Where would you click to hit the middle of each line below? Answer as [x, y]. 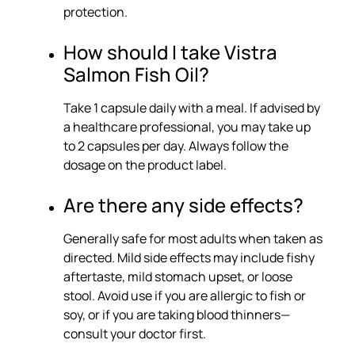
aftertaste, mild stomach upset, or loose [178, 277]
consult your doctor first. [135, 334]
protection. [95, 12]
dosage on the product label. [145, 165]
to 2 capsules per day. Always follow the [176, 146]
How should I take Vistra [170, 52]
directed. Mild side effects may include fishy [189, 258]
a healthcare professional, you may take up [187, 127]
